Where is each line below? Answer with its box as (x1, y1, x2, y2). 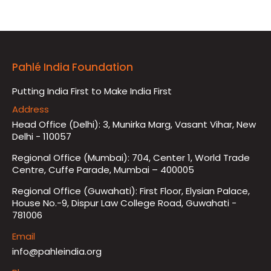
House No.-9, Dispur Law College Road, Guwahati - (12, 196, 237, 209)
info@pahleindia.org (12, 244, 102, 258)
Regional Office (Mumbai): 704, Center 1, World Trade (12, 151, 250, 164)
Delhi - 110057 (12, 129, 71, 143)
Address (12, 102, 49, 116)
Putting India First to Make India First (12, 84, 172, 97)
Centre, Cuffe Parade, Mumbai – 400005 (12, 163, 194, 176)
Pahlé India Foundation (12, 59, 133, 74)
